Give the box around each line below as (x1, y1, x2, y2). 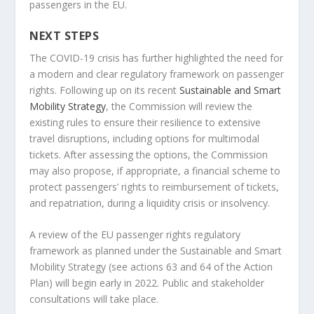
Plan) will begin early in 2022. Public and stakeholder (29, 275, 265, 289)
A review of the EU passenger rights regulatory (29, 227, 241, 241)
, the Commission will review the (106, 99, 253, 113)
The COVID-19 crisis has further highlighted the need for (29, 50, 284, 64)
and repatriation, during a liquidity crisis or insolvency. (29, 196, 271, 210)
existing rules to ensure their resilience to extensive (29, 115, 261, 129)
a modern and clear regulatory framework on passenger (29, 67, 285, 81)
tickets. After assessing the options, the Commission (29, 147, 268, 161)
